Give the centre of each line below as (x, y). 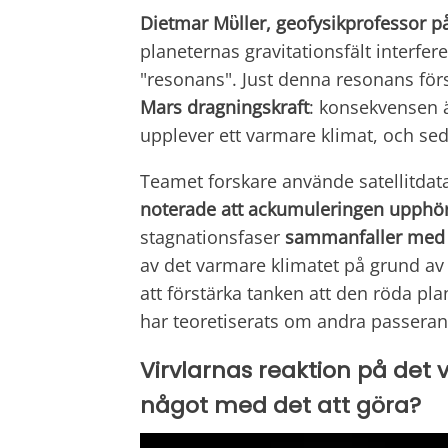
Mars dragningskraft (224, 107)
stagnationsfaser (212, 237)
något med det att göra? (280, 406)
